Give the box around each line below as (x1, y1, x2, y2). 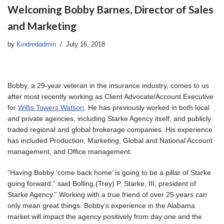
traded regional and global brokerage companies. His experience (7, 125, 212, 133)
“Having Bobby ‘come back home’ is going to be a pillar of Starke (7, 168, 211, 176)
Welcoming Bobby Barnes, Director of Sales (7, 2, 213, 15)
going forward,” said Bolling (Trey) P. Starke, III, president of (7, 179, 196, 187)
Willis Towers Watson (18, 103, 84, 111)
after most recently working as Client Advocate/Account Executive (7, 92, 213, 100)
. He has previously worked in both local (84, 103, 209, 111)
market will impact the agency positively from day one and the (7, 212, 202, 220)
